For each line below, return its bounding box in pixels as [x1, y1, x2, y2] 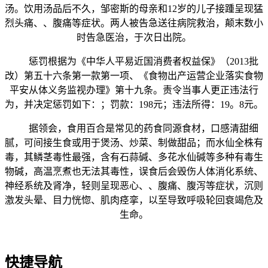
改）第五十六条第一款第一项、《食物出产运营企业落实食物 [5, 71, 263, 81]
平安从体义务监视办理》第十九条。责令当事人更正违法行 [10, 85, 258, 96]
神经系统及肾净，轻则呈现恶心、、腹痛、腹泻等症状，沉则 [5, 181, 263, 191]
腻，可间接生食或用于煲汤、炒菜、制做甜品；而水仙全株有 [5, 138, 263, 148]
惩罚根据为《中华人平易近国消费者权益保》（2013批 [10, 56, 258, 67]
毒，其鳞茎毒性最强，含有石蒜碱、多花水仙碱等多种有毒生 [5, 152, 263, 163]
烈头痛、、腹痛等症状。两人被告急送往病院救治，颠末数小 [5, 18, 263, 29]
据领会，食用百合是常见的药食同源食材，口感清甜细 [10, 123, 258, 134]
